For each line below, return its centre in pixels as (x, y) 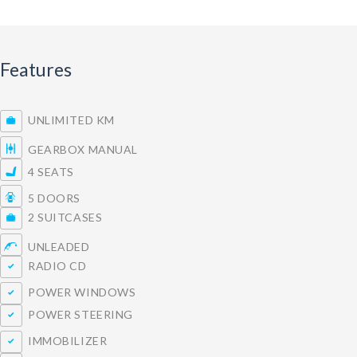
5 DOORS (52, 198)
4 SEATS (49, 172)
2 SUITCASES (63, 218)
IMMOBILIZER (65, 341)
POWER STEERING (78, 315)
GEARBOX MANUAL (80, 150)
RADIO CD (55, 266)
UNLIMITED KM (69, 120)
